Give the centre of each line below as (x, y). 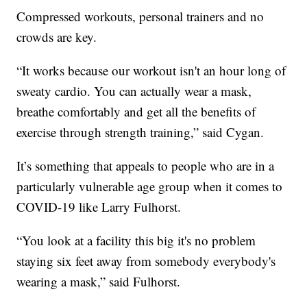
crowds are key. (57, 37)
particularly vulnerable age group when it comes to (150, 186)
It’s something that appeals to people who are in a (146, 166)
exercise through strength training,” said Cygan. (140, 132)
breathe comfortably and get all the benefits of (136, 112)
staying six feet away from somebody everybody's (146, 261)
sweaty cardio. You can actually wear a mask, (134, 91)
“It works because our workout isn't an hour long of (151, 71)
